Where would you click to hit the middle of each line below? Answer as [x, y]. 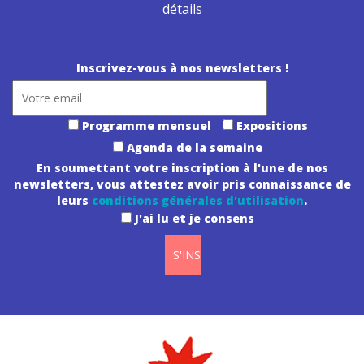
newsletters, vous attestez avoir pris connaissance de [182, 184]
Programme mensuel [146, 126]
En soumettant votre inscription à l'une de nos [182, 168]
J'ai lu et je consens [195, 218]
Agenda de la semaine [195, 147]
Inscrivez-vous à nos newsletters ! [182, 68]
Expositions [272, 126]
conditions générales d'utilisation [198, 200]
